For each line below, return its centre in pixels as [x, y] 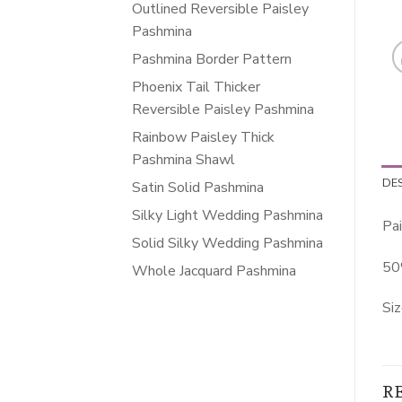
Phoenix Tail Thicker [196, 87]
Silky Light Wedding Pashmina [227, 215]
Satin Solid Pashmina [198, 187]
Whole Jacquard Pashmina [214, 271]
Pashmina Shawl [184, 159]
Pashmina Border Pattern [212, 59]
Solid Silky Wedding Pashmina [227, 243]
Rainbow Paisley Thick [203, 137]
